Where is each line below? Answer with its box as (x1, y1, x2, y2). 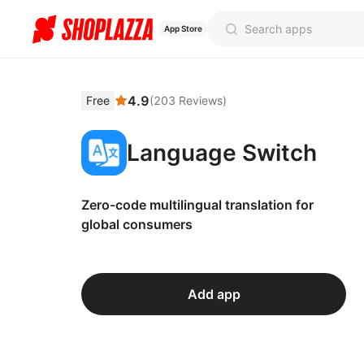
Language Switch (127, 139, 317, 167)
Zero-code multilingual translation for (81, 197, 314, 213)
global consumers (81, 216, 193, 232)
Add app (187, 286, 240, 302)
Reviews (179, 93, 223, 107)
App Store (164, 24, 202, 33)
